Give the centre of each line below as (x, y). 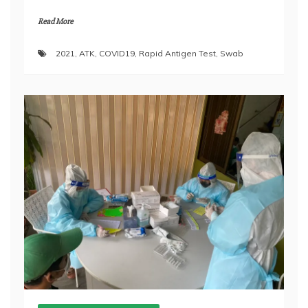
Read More (55, 21)
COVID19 (117, 53)
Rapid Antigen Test (177, 53)
